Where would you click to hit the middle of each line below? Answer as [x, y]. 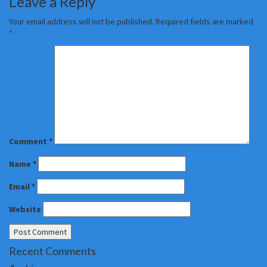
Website [25, 209]
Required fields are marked [204, 21]
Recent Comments [52, 251]
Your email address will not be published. [81, 21]
